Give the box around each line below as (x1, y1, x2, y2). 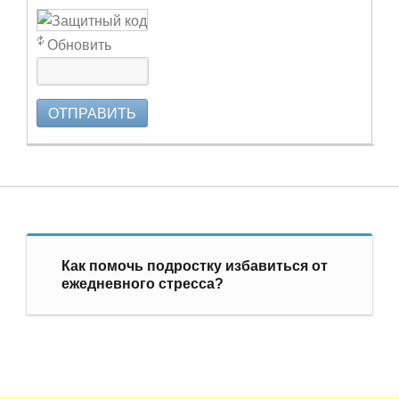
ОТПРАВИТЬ (48, 102, 136, 123)
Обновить (47, 33, 111, 54)
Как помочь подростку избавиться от (61, 257, 328, 273)
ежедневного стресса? (61, 275, 224, 291)
